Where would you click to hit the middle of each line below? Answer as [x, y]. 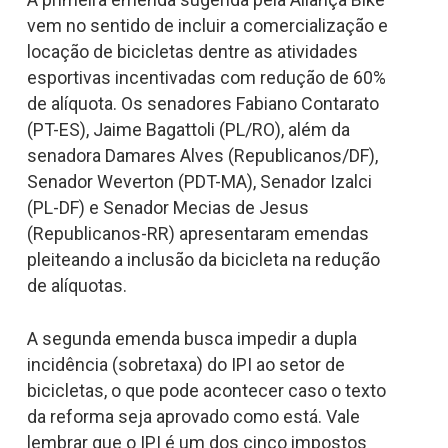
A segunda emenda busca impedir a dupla [191, 338]
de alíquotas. [76, 285]
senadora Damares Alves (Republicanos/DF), [202, 155]
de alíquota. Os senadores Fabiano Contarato [202, 103]
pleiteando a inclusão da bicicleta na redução [203, 259]
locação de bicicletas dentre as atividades [192, 51]
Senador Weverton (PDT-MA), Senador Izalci [199, 181]
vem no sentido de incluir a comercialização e [207, 25]
